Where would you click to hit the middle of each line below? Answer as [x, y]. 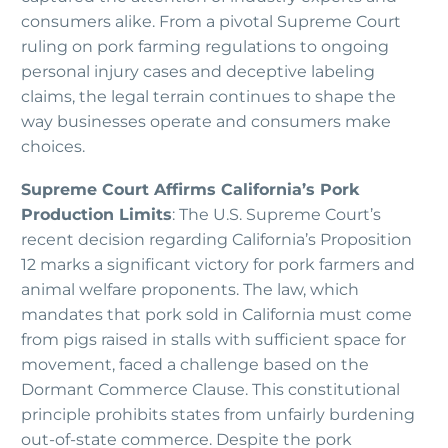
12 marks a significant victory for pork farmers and [218, 264]
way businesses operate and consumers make [206, 121]
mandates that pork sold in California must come [216, 314]
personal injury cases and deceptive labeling [198, 71]
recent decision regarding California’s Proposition [216, 239]
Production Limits [96, 214]
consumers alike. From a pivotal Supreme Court [211, 21]
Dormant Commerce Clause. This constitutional [210, 389]
